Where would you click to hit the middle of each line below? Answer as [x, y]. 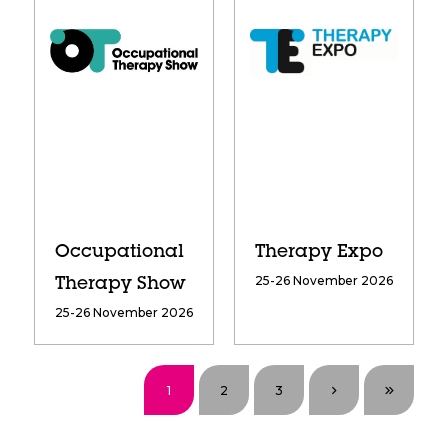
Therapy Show [119, 285]
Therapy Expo [318, 253]
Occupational [119, 253]
